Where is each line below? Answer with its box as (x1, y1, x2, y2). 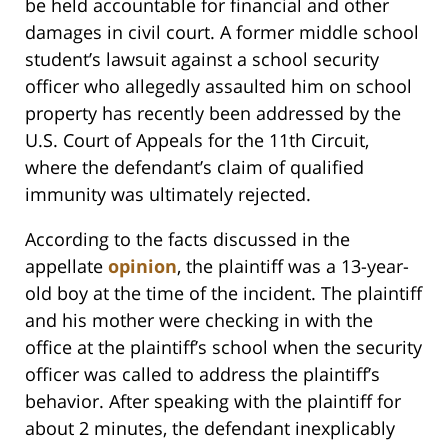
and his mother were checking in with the (25, 308, 373, 333)
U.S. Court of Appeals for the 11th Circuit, (25, 128, 369, 153)
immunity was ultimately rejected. (25, 182, 311, 207)
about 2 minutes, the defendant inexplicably (25, 416, 395, 441)
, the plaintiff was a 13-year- (177, 254, 409, 279)
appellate (25, 254, 108, 279)
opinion (108, 254, 177, 279)
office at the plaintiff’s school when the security (25, 335, 422, 360)
